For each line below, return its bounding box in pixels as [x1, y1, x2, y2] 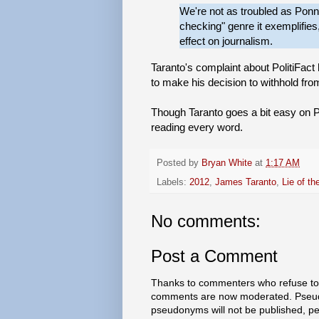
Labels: [157, 177, 189, 187]
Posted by [157, 158, 202, 169]
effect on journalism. [179, 35, 273, 48]
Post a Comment [151, 246, 278, 266]
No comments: [151, 211, 261, 231]
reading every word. [151, 120, 243, 133]
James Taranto [215, 177, 276, 187]
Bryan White [202, 158, 252, 169]
